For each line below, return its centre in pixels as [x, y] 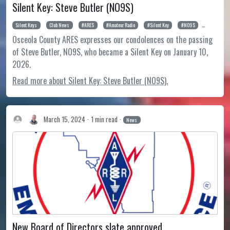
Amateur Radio [122, 25]
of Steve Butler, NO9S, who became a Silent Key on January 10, [110, 52]
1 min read [104, 119]
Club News [60, 25]
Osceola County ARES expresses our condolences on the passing [112, 40]
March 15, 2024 [64, 119]
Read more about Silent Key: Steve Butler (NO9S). [90, 81]
